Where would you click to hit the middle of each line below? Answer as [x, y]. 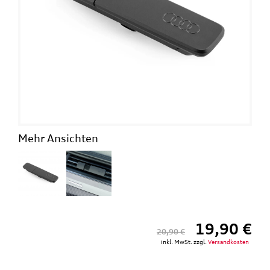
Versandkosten [228, 241]
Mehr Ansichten [58, 138]
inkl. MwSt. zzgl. [184, 241]
